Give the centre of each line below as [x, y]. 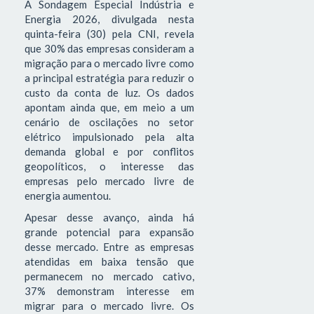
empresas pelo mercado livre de [109, 180]
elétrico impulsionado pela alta [109, 136]
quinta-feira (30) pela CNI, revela [109, 33]
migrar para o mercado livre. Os [109, 306]
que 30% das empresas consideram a [109, 48]
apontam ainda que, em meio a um [109, 107]
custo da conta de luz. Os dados [109, 92]
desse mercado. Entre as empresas [109, 247]
